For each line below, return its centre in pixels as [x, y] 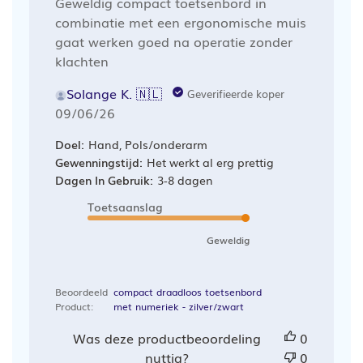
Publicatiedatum [135, 111]
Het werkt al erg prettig [210, 162]
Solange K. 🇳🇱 [114, 93]
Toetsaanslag [125, 206]
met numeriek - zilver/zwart [178, 306]
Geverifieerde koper [235, 93]
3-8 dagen [185, 179]
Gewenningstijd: [98, 162]
